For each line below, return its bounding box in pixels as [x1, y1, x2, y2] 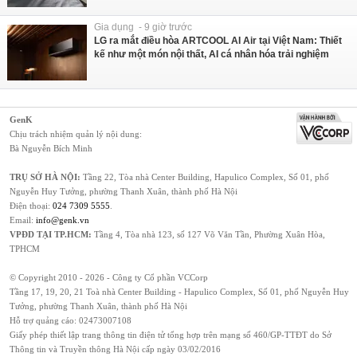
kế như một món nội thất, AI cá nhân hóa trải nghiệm [94, 48, 329, 60]
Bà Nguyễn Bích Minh [10, 143, 92, 153]
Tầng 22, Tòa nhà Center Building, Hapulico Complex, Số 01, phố [80, 171, 329, 182]
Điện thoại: [10, 200, 53, 210]
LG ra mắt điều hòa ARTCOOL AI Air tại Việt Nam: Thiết [94, 34, 342, 46]
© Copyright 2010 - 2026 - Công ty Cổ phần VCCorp [10, 272, 208, 282]
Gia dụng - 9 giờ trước [94, 21, 192, 33]
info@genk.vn [36, 214, 89, 225]
